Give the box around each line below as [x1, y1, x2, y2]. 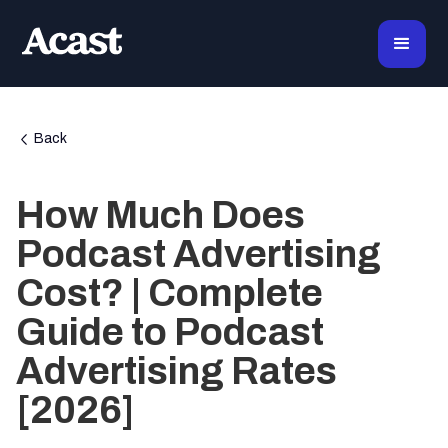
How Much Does [16, 195, 305, 236]
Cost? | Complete [16, 273, 323, 314]
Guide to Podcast [16, 312, 324, 353]
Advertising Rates [16, 351, 337, 392]
